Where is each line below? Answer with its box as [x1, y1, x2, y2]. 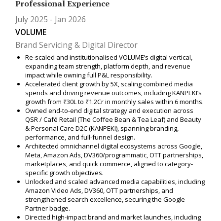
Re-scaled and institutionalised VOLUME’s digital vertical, [25, 53, 192, 62]
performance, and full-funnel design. [25, 133, 135, 142]
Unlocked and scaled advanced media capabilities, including [25, 177, 205, 186]
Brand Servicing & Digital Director [15, 39, 138, 51]
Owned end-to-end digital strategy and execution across [25, 106, 193, 115]
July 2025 [15, 13, 48, 25]
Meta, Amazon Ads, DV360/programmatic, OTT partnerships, [25, 150, 203, 160]
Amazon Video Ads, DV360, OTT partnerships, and [25, 186, 173, 195]
